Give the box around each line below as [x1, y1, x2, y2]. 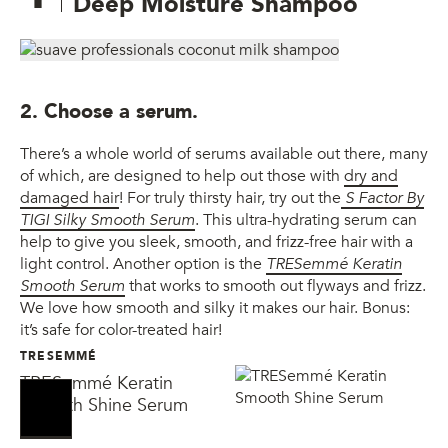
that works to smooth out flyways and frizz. [129, 275, 426, 298]
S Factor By [341, 187, 424, 210]
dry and [344, 165, 398, 188]
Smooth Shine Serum [20, 393, 188, 419]
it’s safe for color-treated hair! [20, 319, 222, 342]
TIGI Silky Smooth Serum [20, 209, 195, 232]
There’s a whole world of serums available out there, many [20, 143, 428, 166]
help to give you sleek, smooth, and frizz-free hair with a [20, 231, 413, 254]
